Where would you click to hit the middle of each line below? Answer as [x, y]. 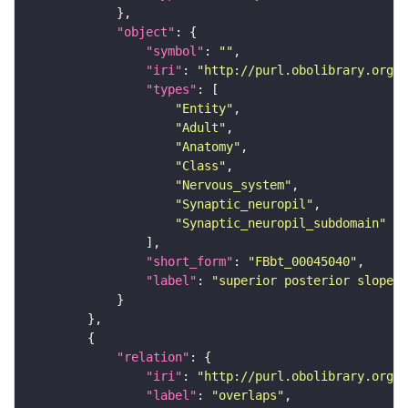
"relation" [153, 357]
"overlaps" [248, 396]
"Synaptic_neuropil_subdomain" [280, 224]
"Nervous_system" [233, 185]
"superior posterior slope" [306, 281]
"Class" [200, 166]
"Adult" [200, 128]
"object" [146, 32]
